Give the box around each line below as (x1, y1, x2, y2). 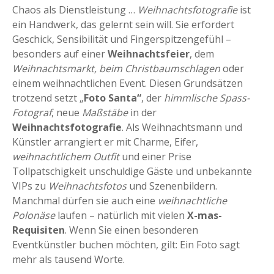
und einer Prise (122, 149, 191, 163)
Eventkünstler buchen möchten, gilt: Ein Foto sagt (12, 237, 240, 251)
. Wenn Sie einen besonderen (65, 223, 198, 237)
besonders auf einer (12, 46, 108, 61)
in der (130, 105, 157, 119)
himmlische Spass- (164, 91, 250, 105)
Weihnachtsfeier (108, 46, 190, 61)
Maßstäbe (82, 105, 130, 119)
